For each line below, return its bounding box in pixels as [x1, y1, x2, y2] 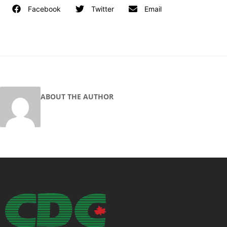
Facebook [28, 5, 61, 14]
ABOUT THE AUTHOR [41, 92, 113, 102]
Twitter [91, 5, 114, 14]
